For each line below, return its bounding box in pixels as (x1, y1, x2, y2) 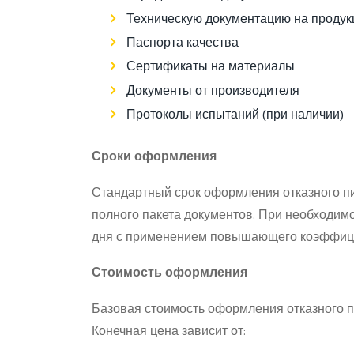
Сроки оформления (91, 147, 217, 168)
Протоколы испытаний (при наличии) (126, 105, 344, 126)
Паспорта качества (126, 33, 239, 55)
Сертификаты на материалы (126, 57, 295, 78)
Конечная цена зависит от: (91, 321, 246, 342)
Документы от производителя (126, 81, 299, 102)
